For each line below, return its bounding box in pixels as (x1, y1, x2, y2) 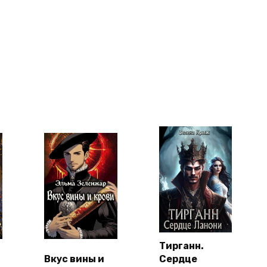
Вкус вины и (44, 253, 104, 265)
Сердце (159, 253, 197, 265)
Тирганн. (159, 240, 204, 252)
